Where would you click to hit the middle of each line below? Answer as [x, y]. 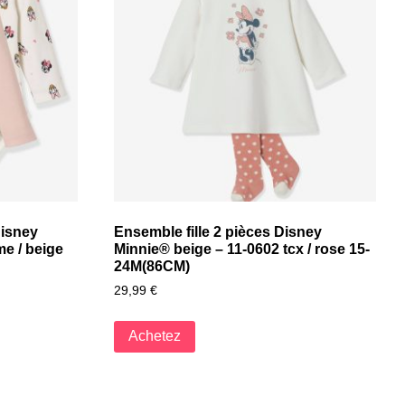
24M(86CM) [152, 266]
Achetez [155, 336]
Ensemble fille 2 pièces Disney [218, 231]
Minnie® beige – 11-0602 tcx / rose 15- [242, 249]
